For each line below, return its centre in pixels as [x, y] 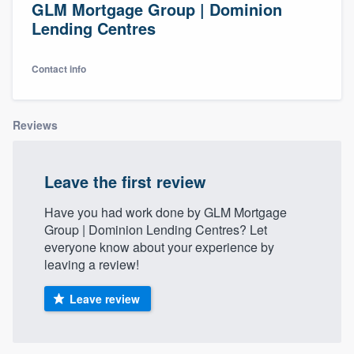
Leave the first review [125, 181]
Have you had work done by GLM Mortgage [166, 212]
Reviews [35, 124]
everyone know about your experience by [159, 247]
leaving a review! [92, 264]
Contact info [59, 68]
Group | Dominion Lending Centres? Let [156, 229]
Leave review [104, 298]
